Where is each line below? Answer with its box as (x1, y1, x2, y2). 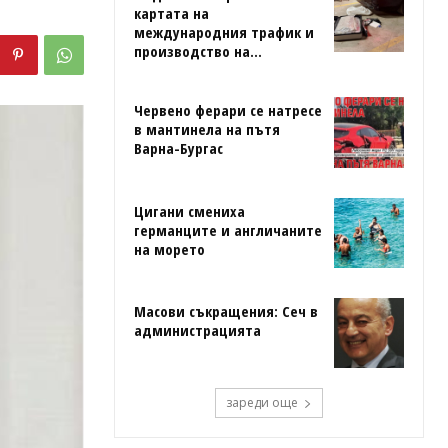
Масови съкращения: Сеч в (134, 300, 318, 321)
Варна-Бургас (134, 138, 223, 159)
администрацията (134, 319, 261, 340)
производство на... (134, 41, 262, 62)
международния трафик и (134, 22, 314, 43)
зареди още (226, 393, 298, 411)
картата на (134, 3, 209, 24)
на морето (134, 238, 205, 259)
